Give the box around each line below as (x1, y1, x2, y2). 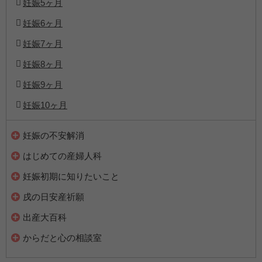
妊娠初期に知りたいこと (23, 171, 119, 182)
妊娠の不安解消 (23, 130, 84, 141)
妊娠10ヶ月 (23, 100, 67, 111)
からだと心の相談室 (23, 233, 102, 243)
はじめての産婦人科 (23, 151, 102, 161)
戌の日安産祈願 (23, 192, 84, 202)
